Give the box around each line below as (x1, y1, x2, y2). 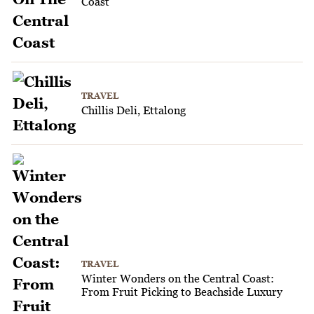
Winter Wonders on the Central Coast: (81, 272, 274, 285)
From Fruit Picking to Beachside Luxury (81, 285, 282, 299)
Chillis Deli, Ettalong (81, 103, 186, 116)
